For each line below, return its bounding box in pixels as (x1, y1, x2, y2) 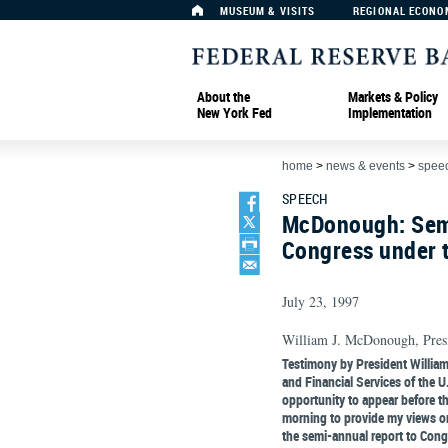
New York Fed (197, 102, 272, 122)
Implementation (348, 102, 432, 122)
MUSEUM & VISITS (219, 3, 316, 18)
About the (197, 86, 250, 106)
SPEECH (282, 189, 329, 208)
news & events (326, 159, 405, 173)
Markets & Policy (348, 86, 438, 106)
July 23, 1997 (282, 292, 359, 311)
